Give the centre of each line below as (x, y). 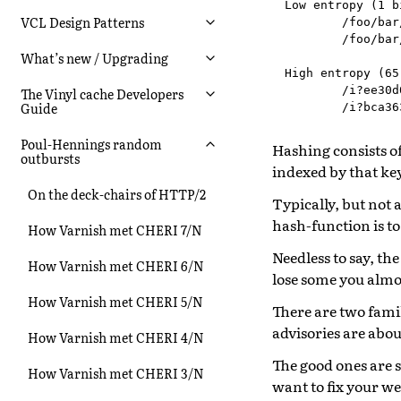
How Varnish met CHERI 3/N (116, 373)
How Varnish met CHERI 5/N (115, 301)
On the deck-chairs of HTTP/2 (117, 194)
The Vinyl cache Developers (102, 94)
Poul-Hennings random (91, 144)
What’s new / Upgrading (94, 58)
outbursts (50, 158)
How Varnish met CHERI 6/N (116, 265)
